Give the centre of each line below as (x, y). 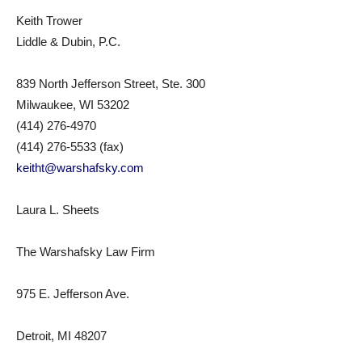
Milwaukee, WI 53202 (73, 105)
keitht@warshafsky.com (80, 168)
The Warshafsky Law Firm (86, 252)
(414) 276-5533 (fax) (70, 147)
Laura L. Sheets (58, 210)
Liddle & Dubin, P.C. (68, 42)
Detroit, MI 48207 (61, 336)
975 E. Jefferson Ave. (73, 294)
